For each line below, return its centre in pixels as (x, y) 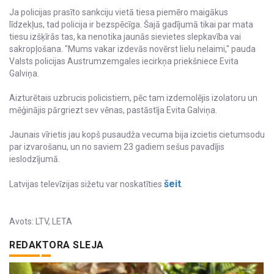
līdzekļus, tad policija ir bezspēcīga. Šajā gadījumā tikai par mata (131, 25)
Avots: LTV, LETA (41, 222)
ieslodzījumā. (35, 159)
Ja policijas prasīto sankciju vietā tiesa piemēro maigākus (119, 13)
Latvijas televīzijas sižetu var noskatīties (87, 184)
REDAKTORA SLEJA (57, 245)
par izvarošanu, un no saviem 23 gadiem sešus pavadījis (117, 147)
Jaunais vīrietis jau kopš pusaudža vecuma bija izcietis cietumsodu (137, 135)
